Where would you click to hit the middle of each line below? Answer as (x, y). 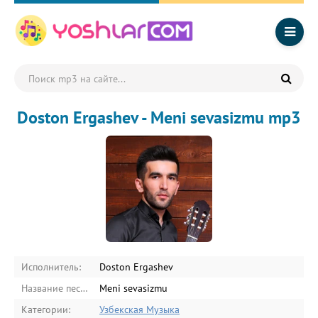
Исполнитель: (51, 267)
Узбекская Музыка (139, 309)
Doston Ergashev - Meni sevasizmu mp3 (159, 117)
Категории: (46, 309)
